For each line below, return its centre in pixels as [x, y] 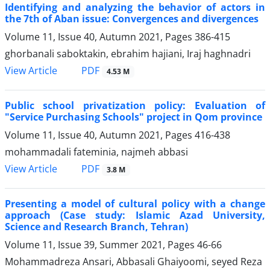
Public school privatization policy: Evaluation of [135, 106]
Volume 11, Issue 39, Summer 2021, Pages [101, 245]
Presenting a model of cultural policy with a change [135, 204]
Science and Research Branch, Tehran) [96, 227]
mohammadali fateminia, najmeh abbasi [96, 152]
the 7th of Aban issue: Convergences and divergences [132, 18]
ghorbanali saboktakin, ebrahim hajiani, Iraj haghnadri [128, 53]
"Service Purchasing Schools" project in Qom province [133, 117]
